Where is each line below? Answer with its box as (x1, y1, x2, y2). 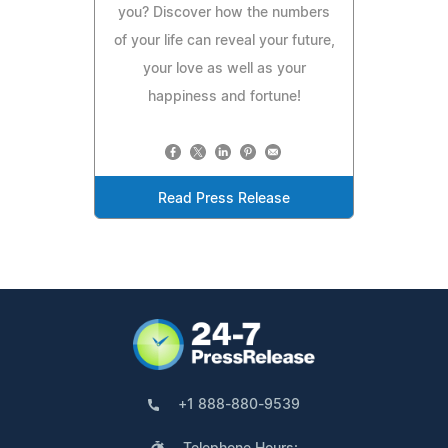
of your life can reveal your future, (113, 33, 335, 48)
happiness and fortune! (147, 89, 301, 104)
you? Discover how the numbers (118, 5, 330, 20)
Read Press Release (158, 191, 290, 206)
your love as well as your (142, 61, 306, 76)
